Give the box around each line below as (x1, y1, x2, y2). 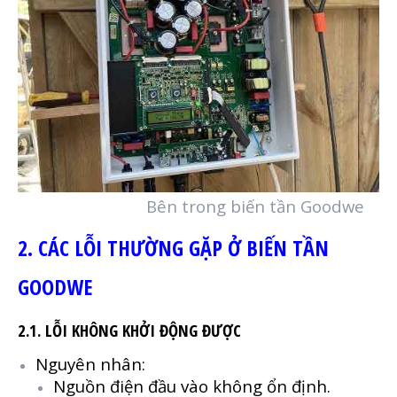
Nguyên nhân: (35, 353, 145, 376)
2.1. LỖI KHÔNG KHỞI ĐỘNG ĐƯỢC (18, 319, 241, 342)
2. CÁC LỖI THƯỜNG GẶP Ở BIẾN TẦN (18, 233, 329, 263)
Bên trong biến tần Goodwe (18, 195, 364, 218)
